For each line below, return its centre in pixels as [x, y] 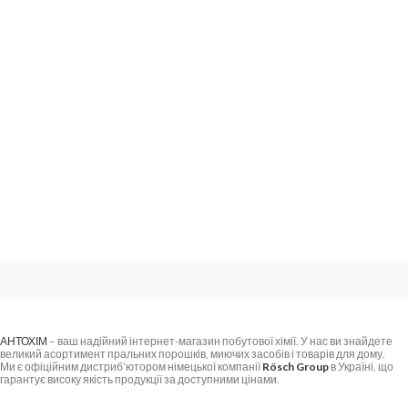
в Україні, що [361, 367]
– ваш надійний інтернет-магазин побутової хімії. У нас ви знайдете [220, 341]
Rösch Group [296, 367]
